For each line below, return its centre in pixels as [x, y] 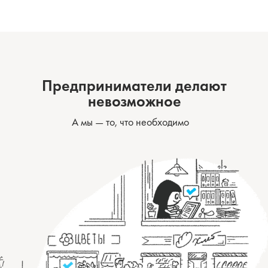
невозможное [134, 101]
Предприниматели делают [134, 86]
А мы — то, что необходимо [130, 122]
